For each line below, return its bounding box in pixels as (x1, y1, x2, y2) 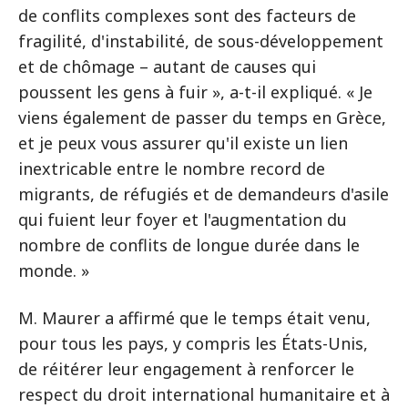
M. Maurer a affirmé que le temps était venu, (18, 307, 371, 329)
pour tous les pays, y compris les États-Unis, (18, 332, 368, 354)
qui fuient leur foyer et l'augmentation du (18, 209, 347, 230)
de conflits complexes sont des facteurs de (18, 5, 356, 26)
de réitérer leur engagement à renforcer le (18, 358, 354, 380)
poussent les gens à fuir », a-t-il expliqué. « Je (18, 81, 372, 103)
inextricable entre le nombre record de (18, 158, 325, 179)
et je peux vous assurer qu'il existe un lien (18, 132, 348, 154)
